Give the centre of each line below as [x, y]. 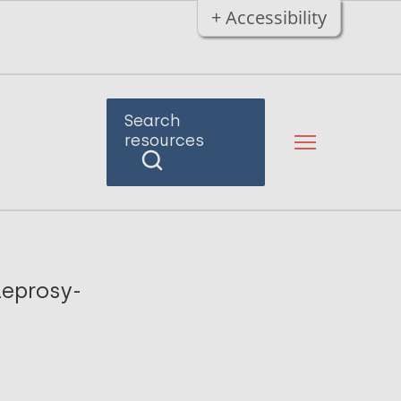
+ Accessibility [269, 17]
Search [152, 121]
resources [164, 141]
